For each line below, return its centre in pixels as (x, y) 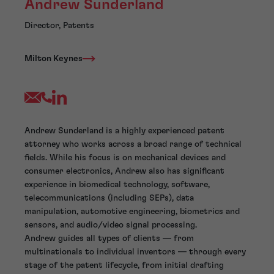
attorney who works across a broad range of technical (133, 144)
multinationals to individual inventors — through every (135, 252)
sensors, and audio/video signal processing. (111, 225)
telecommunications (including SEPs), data (109, 198)
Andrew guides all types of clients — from (109, 238)
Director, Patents (59, 26)
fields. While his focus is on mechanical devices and (125, 157)
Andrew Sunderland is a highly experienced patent (124, 131)
